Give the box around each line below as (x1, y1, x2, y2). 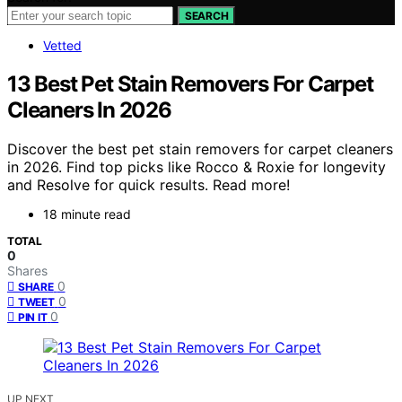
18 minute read (43, 206, 131, 223)
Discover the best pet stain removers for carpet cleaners (7, 140, 393, 159)
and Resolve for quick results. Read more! (7, 176, 290, 195)
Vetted (43, 37, 82, 53)
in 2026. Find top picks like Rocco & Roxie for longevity (7, 158, 386, 177)
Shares (7, 263, 48, 279)
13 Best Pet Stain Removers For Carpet (7, 70, 373, 97)
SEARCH (185, 8, 229, 22)
